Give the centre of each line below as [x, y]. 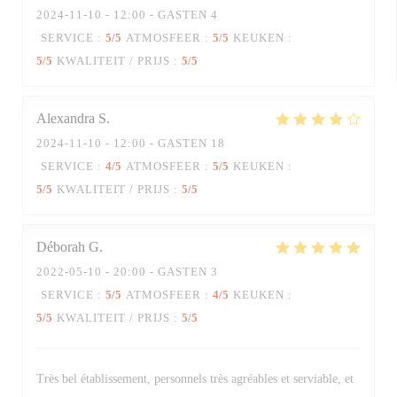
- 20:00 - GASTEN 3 [160, 272]
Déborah [61, 247]
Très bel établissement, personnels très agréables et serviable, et [195, 379]
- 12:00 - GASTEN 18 [163, 143]
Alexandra [66, 118]
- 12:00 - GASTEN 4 [160, 15]
